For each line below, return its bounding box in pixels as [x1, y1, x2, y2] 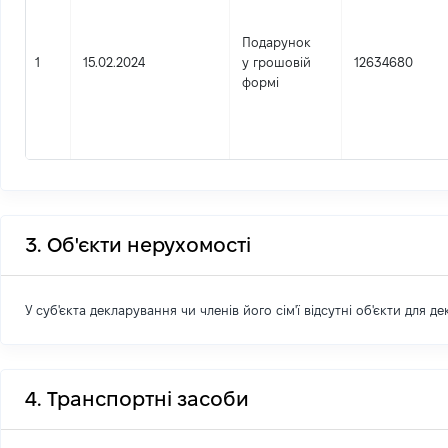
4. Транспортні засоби [25, 388, 249, 410]
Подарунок [242, 35, 311, 49]
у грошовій [242, 55, 311, 69]
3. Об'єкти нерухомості [25, 234, 251, 256]
